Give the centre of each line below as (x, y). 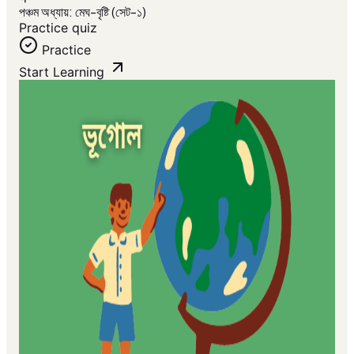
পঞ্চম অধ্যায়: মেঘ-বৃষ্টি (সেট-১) (83, 11)
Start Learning (62, 72)
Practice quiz (58, 28)
